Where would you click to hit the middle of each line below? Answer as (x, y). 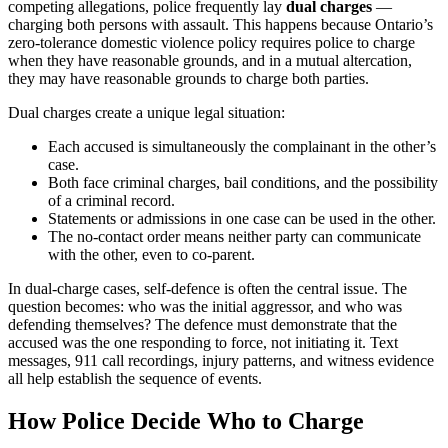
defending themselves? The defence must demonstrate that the (202, 325)
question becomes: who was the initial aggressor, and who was (205, 307)
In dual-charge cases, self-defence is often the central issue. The (207, 289)
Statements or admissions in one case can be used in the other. (242, 219)
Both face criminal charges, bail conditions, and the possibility (243, 183)
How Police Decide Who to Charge (186, 420)
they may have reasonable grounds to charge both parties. (188, 79)
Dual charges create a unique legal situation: (146, 113)
